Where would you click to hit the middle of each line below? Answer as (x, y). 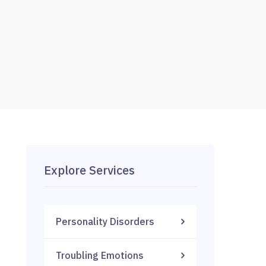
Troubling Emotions (100, 255)
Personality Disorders (105, 221)
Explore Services (90, 170)
